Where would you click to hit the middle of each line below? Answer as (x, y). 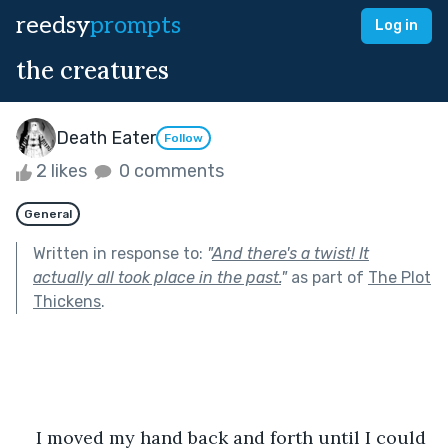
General (48, 213)
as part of (327, 277)
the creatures (92, 70)
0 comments (169, 171)
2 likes (61, 171)
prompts (135, 25)
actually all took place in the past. (157, 277)
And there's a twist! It (290, 253)
